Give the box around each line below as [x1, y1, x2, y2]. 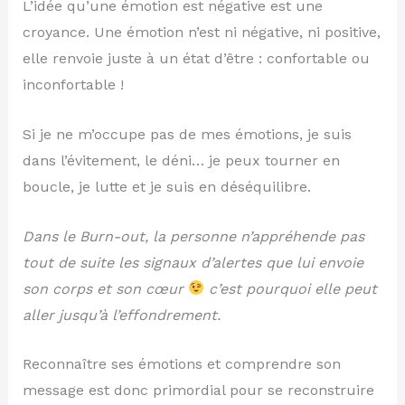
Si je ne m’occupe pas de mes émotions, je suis [22, 125, 352, 143]
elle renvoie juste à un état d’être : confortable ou [22, 50, 370, 68]
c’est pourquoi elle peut [203, 279, 377, 297]
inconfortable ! [22, 76, 124, 94]
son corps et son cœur [22, 279, 188, 297]
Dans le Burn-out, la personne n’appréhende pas [22, 227, 364, 245]
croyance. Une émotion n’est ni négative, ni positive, [22, 24, 381, 42]
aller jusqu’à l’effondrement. [22, 306, 221, 324]
